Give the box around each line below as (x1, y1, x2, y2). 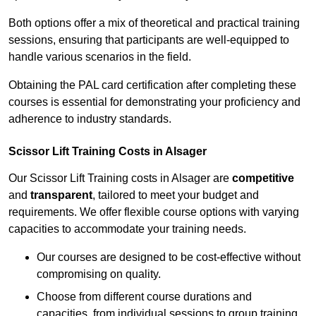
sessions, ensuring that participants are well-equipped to (8, 34, 289, 47)
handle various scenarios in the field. (8, 51, 191, 63)
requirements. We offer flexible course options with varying (8, 206, 299, 219)
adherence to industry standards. (8, 113, 171, 126)
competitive (232, 172, 294, 185)
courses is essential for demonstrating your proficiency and (8, 96, 300, 109)
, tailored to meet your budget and (92, 189, 259, 202)
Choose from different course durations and (37, 291, 252, 303)
